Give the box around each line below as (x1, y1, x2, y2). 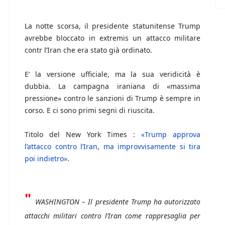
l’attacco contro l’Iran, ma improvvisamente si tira (25, 142, 200, 152)
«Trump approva (141, 130, 200, 140)
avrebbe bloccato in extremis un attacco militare (25, 33, 200, 43)
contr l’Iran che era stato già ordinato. (25, 45, 152, 55)
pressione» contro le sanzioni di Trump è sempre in (25, 93, 200, 103)
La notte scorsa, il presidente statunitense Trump (25, 21, 200, 31)
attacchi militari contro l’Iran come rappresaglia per (25, 211, 200, 221)
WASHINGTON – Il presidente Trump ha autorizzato (35, 197, 201, 207)
